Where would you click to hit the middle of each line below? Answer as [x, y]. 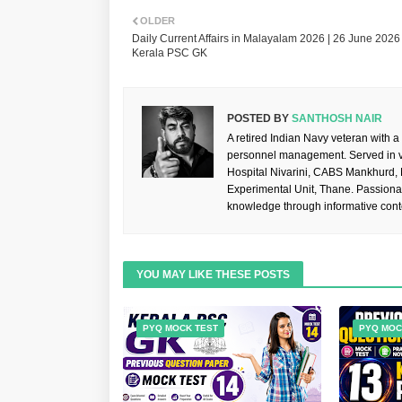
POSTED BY [258, 119]
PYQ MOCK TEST [180, 328]
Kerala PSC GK [170, 53]
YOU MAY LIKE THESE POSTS [213, 275]
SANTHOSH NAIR [336, 119]
